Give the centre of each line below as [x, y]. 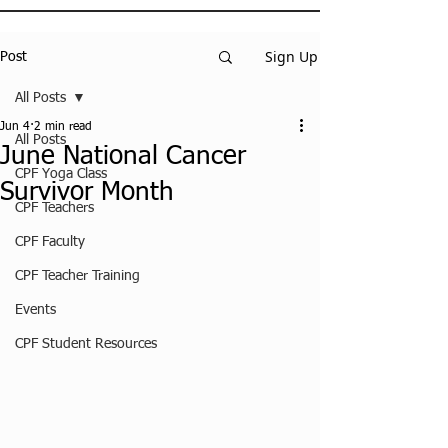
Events [35, 310]
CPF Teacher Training [77, 276]
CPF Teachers [54, 208]
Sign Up [291, 56]
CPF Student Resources [86, 344]
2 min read [63, 127]
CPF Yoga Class [61, 174]
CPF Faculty [50, 242]
